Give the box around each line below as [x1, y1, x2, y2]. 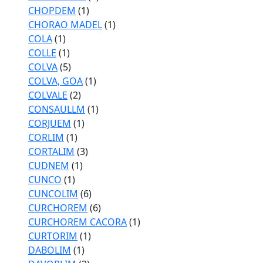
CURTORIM [28, 230, 77, 242]
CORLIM [28, 131, 64, 144]
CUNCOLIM [28, 187, 78, 200]
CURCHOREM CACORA [28, 215, 127, 228]
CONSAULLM [28, 103, 85, 116]
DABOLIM [28, 244, 71, 257]
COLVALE [28, 89, 68, 102]
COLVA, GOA [28, 75, 83, 87]
